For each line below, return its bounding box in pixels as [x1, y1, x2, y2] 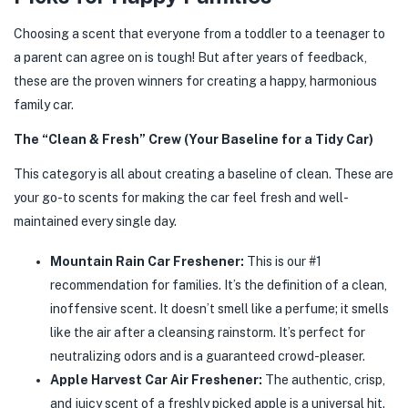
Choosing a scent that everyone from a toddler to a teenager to [14, 26, 385, 41]
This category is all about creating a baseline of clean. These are [14, 167, 393, 181]
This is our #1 [244, 254, 321, 269]
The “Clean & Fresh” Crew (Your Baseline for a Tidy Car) [14, 132, 373, 147]
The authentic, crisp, [262, 372, 385, 387]
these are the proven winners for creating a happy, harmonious [14, 74, 377, 88]
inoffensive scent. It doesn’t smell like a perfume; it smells [50, 301, 389, 316]
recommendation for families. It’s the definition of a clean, [50, 278, 387, 292]
